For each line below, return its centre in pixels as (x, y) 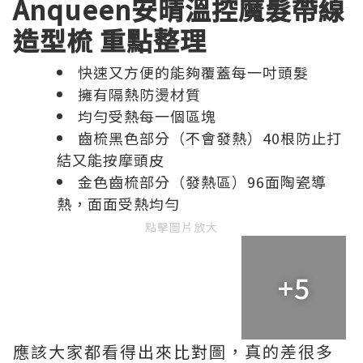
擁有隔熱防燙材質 (139, 94)
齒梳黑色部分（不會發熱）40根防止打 (210, 137)
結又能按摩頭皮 (111, 159)
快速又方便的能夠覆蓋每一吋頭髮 (193, 72)
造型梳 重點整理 (110, 39)
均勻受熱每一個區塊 (147, 115)
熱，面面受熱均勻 (118, 203)
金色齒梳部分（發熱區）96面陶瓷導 (202, 181)
